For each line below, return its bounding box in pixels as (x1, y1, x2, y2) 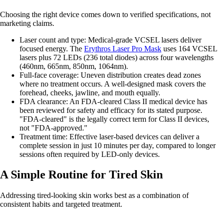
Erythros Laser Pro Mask (84, 44, 161, 53)
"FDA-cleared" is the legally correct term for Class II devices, (20, 114, 209, 123)
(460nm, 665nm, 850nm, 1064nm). (20, 62, 128, 70)
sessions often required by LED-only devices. (20, 150, 160, 158)
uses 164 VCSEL (161, 44, 217, 53)
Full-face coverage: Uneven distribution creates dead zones (20, 70, 201, 79)
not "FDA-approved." (20, 123, 88, 132)
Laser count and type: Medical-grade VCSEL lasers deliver (20, 35, 201, 44)
